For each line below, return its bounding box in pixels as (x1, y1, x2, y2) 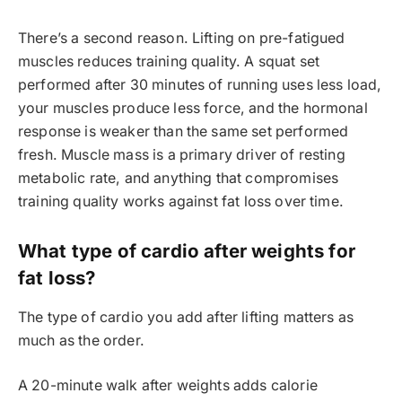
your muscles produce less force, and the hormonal (18, 99, 368, 117)
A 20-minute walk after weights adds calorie (18, 377, 318, 395)
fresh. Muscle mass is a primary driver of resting (18, 145, 345, 163)
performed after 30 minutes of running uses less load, (18, 75, 382, 93)
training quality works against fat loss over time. (18, 192, 344, 210)
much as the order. (18, 331, 144, 349)
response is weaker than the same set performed (18, 122, 349, 140)
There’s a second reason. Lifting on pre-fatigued (18, 29, 345, 47)
